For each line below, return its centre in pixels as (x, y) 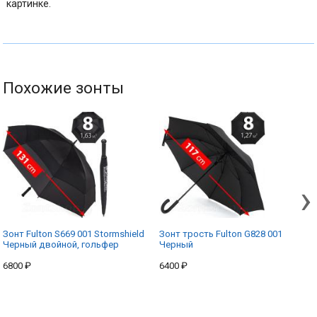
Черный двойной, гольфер (61, 244)
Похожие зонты (64, 88)
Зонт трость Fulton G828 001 (221, 234)
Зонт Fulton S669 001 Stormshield (74, 234)
